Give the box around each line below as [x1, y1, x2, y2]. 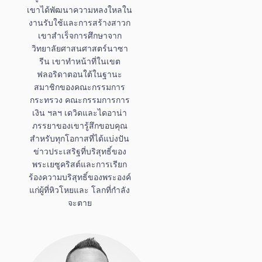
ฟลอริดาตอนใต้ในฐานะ [37, 68, 122, 80]
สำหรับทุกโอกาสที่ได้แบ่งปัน [30, 132, 129, 144]
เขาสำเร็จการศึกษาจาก [37, 29, 122, 41]
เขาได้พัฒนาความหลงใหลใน [27, 4, 132, 15]
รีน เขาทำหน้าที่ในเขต [39, 55, 120, 67]
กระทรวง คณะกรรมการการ [29, 94, 130, 105]
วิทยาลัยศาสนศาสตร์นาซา [31, 42, 128, 54]
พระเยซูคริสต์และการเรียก [32, 158, 127, 170]
